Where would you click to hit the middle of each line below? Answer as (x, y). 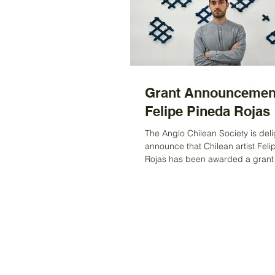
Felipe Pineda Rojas (207, 111)
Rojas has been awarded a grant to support (157, 159)
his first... (162, 172)
